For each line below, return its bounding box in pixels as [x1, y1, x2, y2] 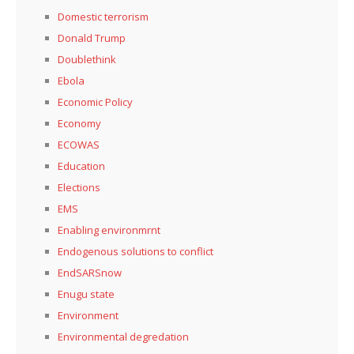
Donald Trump [58, 30, 126, 45]
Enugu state [58, 286, 115, 301]
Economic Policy [58, 94, 133, 109]
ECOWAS [58, 137, 100, 152]
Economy [58, 115, 101, 130]
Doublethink [58, 51, 116, 66]
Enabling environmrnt [58, 222, 160, 237]
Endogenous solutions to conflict [58, 243, 213, 258]
